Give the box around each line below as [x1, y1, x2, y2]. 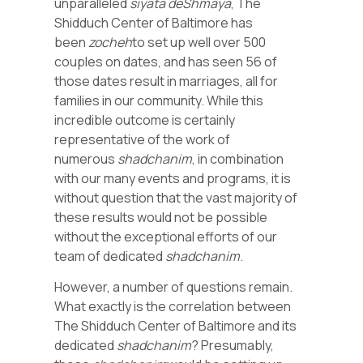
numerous [54, 149, 118, 168]
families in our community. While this [54, 91, 264, 109]
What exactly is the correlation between [54, 297, 292, 316]
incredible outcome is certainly [54, 110, 236, 129]
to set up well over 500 [132, 32, 267, 51]
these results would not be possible [54, 207, 268, 226]
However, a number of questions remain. [54, 278, 293, 297]
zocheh [88, 32, 133, 51]
